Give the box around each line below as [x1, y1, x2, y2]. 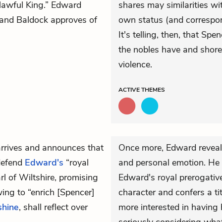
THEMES [141, 86, 165, 94]
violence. [118, 58, 155, 70]
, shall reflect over [19, 201, 88, 213]
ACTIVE [118, 86, 141, 94]
